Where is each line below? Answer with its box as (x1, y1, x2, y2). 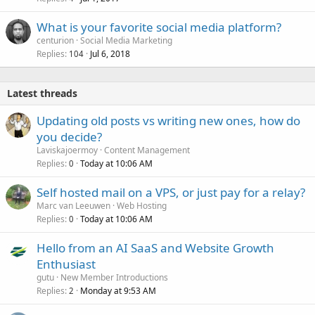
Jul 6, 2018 (90, 47, 130, 60)
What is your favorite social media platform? (37, 18, 281, 35)
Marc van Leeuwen (37, 199, 110, 212)
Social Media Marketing (80, 34, 172, 46)
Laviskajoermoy (37, 143, 98, 156)
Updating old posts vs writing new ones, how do (37, 112, 300, 129)
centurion (37, 34, 74, 46)
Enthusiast (37, 255, 96, 272)
